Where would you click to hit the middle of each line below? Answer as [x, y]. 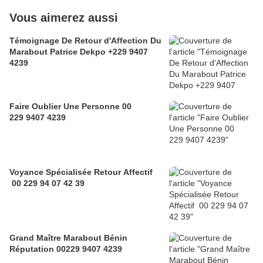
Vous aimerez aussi [64, 17]
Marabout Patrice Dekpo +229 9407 [79, 51]
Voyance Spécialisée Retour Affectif [81, 172]
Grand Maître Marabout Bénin [68, 237]
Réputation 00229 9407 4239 [66, 249]
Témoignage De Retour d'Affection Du [85, 40]
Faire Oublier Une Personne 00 [70, 106]
